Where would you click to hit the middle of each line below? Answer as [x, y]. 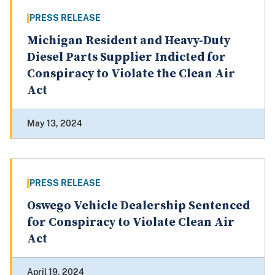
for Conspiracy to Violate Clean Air [131, 223]
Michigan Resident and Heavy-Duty [129, 41]
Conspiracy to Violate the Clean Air [131, 74]
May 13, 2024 [55, 124]
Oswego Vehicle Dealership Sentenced [138, 206]
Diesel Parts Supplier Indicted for [126, 58]
